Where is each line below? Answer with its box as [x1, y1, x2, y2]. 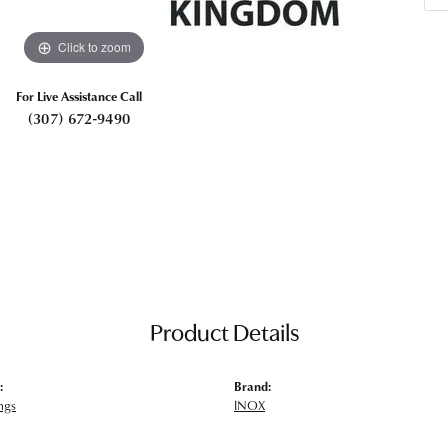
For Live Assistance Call [16, 87, 142, 106]
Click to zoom [58, 38, 131, 56]
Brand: [234, 376, 271, 395]
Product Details [149, 322, 299, 347]
